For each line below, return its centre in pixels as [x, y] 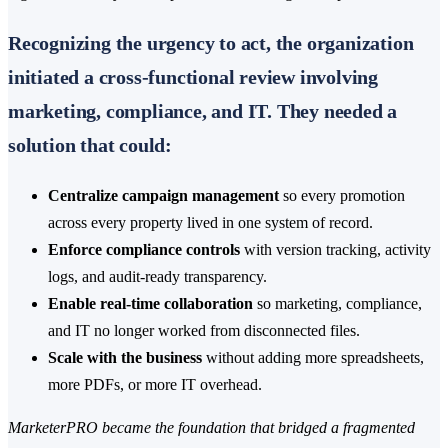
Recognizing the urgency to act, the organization [211, 43]
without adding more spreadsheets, [313, 358]
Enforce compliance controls [144, 250]
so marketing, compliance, [337, 304]
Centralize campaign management [163, 196]
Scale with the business [125, 358]
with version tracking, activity [335, 250]
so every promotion [342, 196]
